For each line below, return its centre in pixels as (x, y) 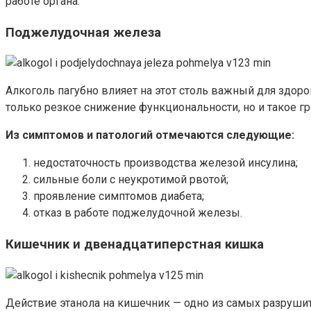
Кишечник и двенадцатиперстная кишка (135, 245)
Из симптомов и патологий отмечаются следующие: (150, 135)
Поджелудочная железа (83, 32)
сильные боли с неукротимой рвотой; (131, 180)
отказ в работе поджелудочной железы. (138, 213)
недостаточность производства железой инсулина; (166, 163)
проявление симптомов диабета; (119, 196)
